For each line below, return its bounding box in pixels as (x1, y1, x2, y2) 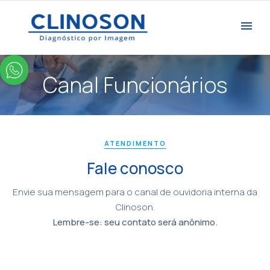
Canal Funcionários (42, 71, 228, 99)
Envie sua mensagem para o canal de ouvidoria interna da (13, 186, 257, 198)
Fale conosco (87, 157, 183, 179)
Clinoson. (115, 201, 155, 213)
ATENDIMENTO (104, 139, 166, 148)
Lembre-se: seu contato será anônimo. (52, 216, 218, 228)
